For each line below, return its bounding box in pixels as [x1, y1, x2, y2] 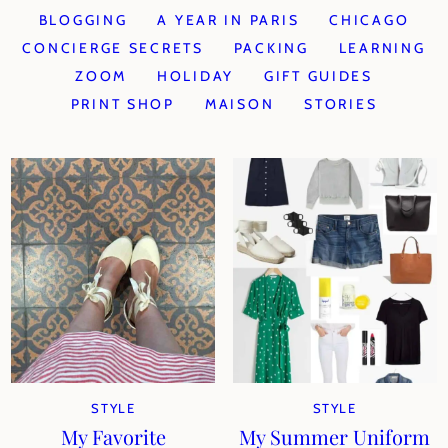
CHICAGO [329, 11, 410, 29]
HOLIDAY [156, 67, 234, 85]
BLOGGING [38, 11, 128, 29]
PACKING [233, 39, 309, 57]
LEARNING [338, 39, 426, 57]
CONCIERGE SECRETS [22, 39, 204, 57]
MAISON [204, 95, 275, 113]
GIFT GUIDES [264, 67, 373, 85]
